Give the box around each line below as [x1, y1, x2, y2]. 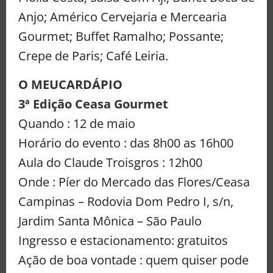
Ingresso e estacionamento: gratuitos [18, 232, 228, 249]
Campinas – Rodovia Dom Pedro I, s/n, [18, 193, 233, 210]
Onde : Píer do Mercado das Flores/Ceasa [18, 173, 250, 190]
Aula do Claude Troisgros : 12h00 [18, 154, 202, 171]
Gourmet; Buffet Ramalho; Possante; [18, 27, 224, 44]
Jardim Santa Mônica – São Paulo [18, 212, 202, 229]
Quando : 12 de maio [18, 115, 135, 132]
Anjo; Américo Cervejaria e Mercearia [18, 8, 227, 25]
